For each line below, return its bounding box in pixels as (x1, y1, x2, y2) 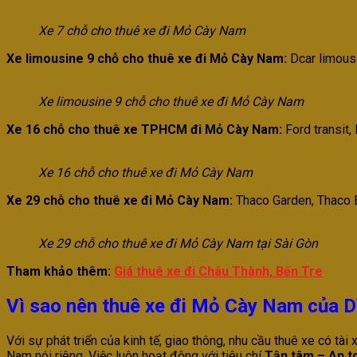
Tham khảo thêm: (6, 263, 114, 279)
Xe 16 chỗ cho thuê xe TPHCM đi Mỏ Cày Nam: (6, 121, 282, 137)
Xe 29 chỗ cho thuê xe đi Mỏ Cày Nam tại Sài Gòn (38, 235, 318, 251)
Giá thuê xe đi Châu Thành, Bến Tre (114, 263, 323, 279)
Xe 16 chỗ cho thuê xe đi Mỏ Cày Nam (38, 164, 253, 180)
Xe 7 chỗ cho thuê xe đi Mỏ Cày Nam (38, 22, 245, 38)
